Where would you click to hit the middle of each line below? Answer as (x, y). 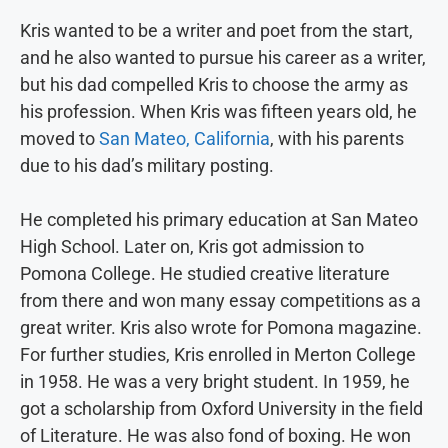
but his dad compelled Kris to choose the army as (214, 85)
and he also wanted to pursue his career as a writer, (223, 58)
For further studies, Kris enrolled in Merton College (218, 355)
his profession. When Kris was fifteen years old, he (218, 112)
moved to (59, 139)
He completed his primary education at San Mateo (219, 220)
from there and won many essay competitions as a (220, 301)
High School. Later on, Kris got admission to (192, 247)
